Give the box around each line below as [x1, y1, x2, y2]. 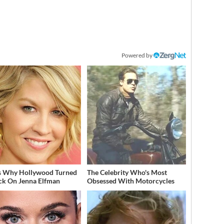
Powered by [121, 51, 154, 59]
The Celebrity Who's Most [86, 168, 167, 177]
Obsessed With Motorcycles [86, 176, 174, 185]
